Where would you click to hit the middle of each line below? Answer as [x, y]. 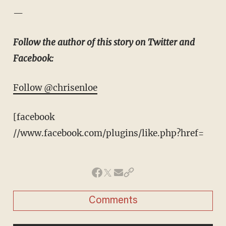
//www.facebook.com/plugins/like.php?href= [108, 133]
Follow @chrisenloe [55, 88]
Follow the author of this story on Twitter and [104, 43]
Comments [113, 201]
